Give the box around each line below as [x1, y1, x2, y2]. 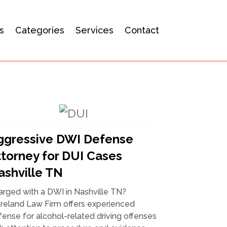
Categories [15, 24, 64, 35]
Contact [124, 24, 159, 35]
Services [75, 24, 113, 35]
